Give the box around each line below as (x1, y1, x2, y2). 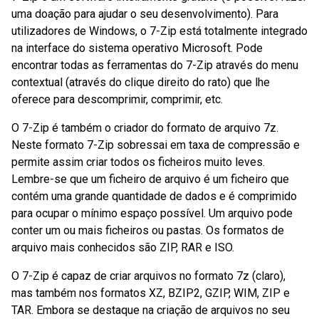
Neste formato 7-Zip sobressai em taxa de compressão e (11, 138, 300, 152)
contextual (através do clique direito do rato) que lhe (11, 75, 270, 89)
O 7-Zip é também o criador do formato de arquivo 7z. (11, 121, 278, 135)
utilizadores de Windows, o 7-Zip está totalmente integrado (11, 24, 308, 38)
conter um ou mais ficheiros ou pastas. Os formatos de (11, 224, 284, 237)
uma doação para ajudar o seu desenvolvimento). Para (11, 7, 278, 21)
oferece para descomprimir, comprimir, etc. (11, 93, 223, 106)
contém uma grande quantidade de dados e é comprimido (11, 189, 297, 203)
